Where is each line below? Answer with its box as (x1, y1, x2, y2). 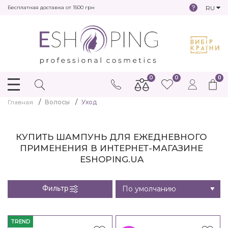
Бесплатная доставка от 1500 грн (8, 4, 95, 11)
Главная (8, 98, 33, 106)
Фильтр (42, 184, 68, 193)
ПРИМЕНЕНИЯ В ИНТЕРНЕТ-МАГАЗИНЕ (20, 142, 203, 153)
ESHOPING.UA (79, 154, 144, 164)
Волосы (45, 98, 70, 106)
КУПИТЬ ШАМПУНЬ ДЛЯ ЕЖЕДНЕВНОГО (16, 131, 207, 142)
